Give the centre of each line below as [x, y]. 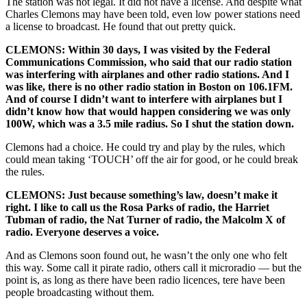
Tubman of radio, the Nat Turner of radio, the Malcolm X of [145, 220]
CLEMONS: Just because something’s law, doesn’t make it [142, 195]
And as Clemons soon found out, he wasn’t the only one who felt [146, 256]
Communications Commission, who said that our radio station [149, 62]
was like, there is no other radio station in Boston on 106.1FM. [149, 87]
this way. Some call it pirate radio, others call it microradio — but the [153, 268]
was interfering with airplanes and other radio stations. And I [147, 75]
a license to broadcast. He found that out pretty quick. [121, 27]
